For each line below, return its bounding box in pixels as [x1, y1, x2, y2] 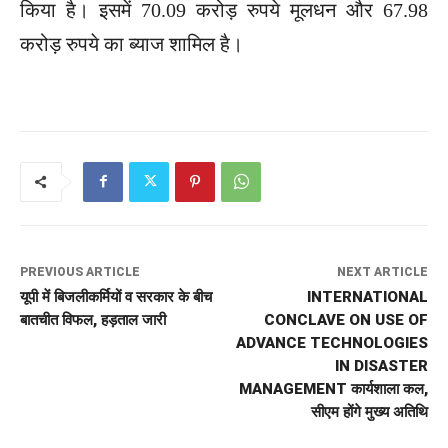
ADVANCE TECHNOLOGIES [235, 333, 428, 352]
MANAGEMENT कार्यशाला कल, [238, 379, 428, 398]
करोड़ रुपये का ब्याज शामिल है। [20, 32, 243, 55]
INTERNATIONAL [306, 287, 428, 306]
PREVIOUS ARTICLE [20, 264, 140, 279]
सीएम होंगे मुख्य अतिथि [310, 402, 428, 421]
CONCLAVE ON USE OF [263, 310, 428, 329]
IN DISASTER [334, 356, 428, 375]
